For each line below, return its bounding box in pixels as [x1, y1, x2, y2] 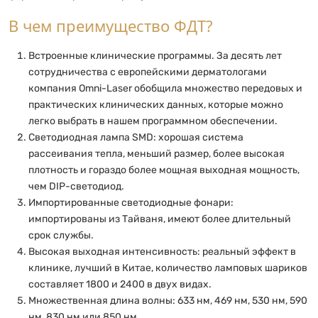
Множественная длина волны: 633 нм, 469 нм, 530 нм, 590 [28, 294, 307, 307]
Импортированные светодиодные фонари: [28, 196, 234, 209]
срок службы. [28, 229, 94, 241]
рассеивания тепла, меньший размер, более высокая [28, 147, 285, 160]
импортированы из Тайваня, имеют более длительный [28, 212, 291, 225]
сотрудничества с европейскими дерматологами [28, 65, 267, 78]
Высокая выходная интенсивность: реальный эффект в [28, 245, 296, 258]
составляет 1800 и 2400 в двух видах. [28, 278, 212, 290]
